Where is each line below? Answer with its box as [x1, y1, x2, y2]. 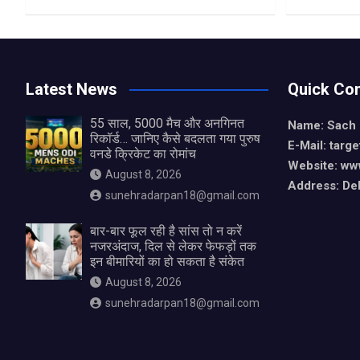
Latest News [26, 80, 117, 100]
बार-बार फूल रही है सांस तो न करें [90, 223, 242, 239]
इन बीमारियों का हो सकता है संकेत [90, 254, 244, 270]
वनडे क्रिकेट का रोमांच [90, 146, 196, 162]
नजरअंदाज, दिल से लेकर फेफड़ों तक [90, 239, 256, 255]
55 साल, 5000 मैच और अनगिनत [90, 116, 244, 132]
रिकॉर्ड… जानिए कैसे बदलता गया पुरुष [90, 131, 260, 147]
